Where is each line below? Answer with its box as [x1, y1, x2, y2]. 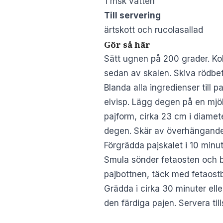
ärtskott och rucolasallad [104, 24, 203, 35]
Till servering [104, 10, 161, 20]
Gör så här [104, 38, 150, 50]
